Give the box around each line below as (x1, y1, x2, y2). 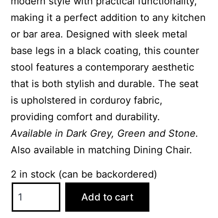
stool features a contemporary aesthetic (11, 61, 195, 73)
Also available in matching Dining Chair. (11, 144, 193, 156)
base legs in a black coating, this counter (11, 44, 200, 56)
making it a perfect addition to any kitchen (11, 11, 206, 23)
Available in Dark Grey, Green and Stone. (11, 127, 199, 139)
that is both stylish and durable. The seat (11, 77, 199, 90)
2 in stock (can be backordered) (11, 168, 158, 180)
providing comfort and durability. (11, 110, 161, 123)
